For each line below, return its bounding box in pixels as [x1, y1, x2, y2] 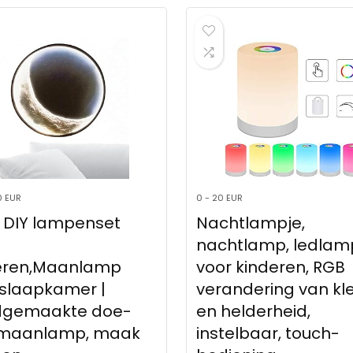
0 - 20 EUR [195, 191, 243, 205]
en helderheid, [195, 300, 310, 323]
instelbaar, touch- [195, 322, 340, 345]
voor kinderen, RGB [195, 256, 345, 279]
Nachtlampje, [195, 212, 305, 235]
